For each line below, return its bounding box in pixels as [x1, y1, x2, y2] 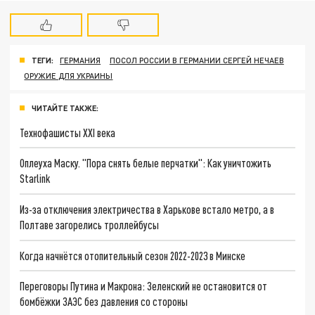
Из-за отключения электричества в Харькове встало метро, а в [20, 202, 275, 216]
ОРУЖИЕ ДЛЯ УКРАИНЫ [24, 70, 113, 80]
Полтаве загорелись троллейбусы [20, 217, 160, 231]
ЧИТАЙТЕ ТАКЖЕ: [32, 103, 98, 112]
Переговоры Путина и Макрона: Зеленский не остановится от [20, 279, 268, 293]
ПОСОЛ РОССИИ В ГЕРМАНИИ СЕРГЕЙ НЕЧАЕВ [109, 55, 284, 65]
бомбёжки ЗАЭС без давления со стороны [20, 295, 188, 309]
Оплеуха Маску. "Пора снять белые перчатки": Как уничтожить [20, 156, 272, 170]
